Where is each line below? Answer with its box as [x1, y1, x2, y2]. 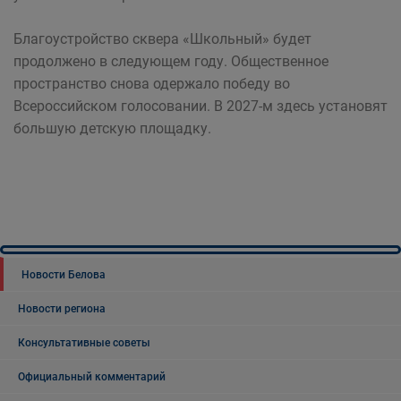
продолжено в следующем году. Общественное [13, 53, 328, 70]
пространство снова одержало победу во [13, 75, 290, 92]
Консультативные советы [18, 337, 150, 349]
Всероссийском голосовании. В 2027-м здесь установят [13, 98, 388, 115]
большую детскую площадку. [13, 120, 211, 137]
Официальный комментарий [18, 371, 166, 383]
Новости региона [18, 303, 106, 315]
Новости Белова [21, 269, 106, 281]
